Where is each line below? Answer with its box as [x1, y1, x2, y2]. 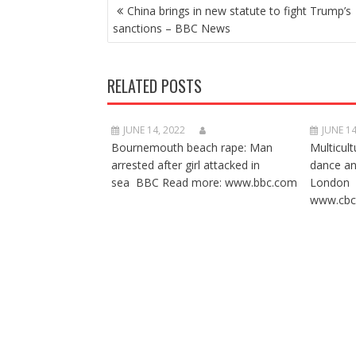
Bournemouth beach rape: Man [110, 140, 273, 155]
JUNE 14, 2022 [122, 123, 185, 137]
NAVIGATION [106, 10, 178, 34]
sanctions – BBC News [112, 21, 230, 36]
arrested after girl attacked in [110, 157, 260, 172]
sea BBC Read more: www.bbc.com [110, 175, 297, 190]
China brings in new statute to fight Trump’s [126, 3, 351, 18]
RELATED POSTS [106, 74, 202, 98]
